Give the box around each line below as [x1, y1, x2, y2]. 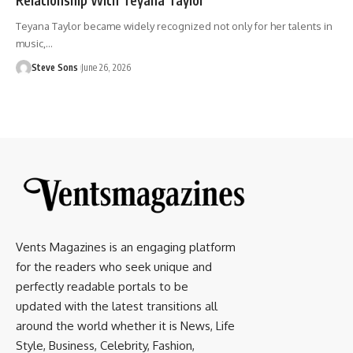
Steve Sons [32, 61, 78, 73]
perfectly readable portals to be [16, 278, 188, 294]
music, [16, 36, 46, 50]
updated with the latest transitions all [16, 298, 217, 314]
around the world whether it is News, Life [16, 318, 235, 333]
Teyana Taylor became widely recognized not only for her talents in [16, 19, 333, 32]
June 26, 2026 [81, 61, 131, 73]
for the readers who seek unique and [16, 258, 212, 274]
